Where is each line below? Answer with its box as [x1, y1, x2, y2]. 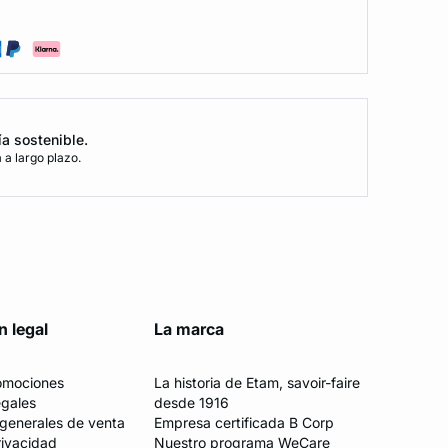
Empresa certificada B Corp [153, 414, 334, 432]
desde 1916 [153, 394, 229, 412]
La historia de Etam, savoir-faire [153, 374, 360, 392]
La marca [153, 319, 224, 340]
